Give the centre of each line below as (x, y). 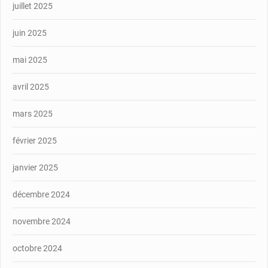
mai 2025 (30, 60)
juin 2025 (30, 33)
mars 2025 (33, 113)
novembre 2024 (42, 221)
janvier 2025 (35, 167)
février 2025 (35, 140)
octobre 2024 (37, 248)
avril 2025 (31, 86)
